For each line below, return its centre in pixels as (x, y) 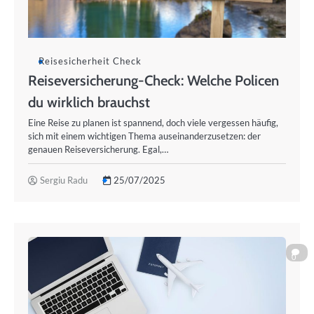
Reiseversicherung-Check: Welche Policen (153, 80)
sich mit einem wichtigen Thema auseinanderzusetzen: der (144, 136)
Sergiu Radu (64, 180)
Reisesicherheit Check (90, 61)
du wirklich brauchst (89, 102)
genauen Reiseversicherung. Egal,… (98, 149)
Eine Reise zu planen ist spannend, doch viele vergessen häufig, (153, 123)
